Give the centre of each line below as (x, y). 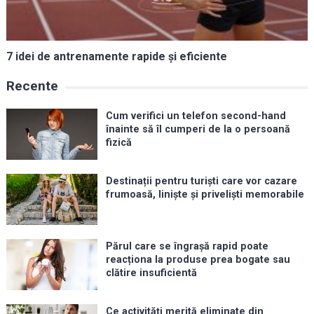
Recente (32, 86)
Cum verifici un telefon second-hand (196, 116)
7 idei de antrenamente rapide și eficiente (116, 57)
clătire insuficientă (151, 273)
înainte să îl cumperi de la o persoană (198, 130)
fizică (118, 143)
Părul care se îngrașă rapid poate (187, 247)
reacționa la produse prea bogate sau (198, 260)
